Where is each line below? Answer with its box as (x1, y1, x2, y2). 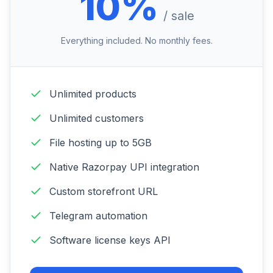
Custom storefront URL (49, 185, 158, 197)
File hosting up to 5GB (49, 136, 152, 149)
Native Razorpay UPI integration (49, 161, 199, 173)
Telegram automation (49, 210, 147, 222)
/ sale (163, 9, 194, 23)
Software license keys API (49, 234, 171, 246)
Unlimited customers (49, 112, 144, 124)
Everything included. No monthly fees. (60, 35, 213, 46)
